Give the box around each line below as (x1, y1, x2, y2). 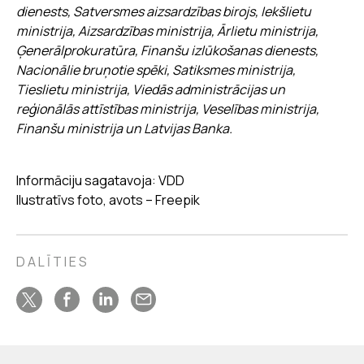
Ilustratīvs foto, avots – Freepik (16, 190, 202, 209)
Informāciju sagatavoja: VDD (16, 171, 184, 189)
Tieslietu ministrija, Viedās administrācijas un (16, 80, 285, 98)
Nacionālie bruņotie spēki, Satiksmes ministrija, (16, 60, 296, 79)
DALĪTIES (16, 252, 89, 271)
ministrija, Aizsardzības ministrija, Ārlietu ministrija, (16, 21, 318, 40)
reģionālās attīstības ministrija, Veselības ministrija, (16, 99, 319, 118)
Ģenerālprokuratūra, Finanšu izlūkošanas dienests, (16, 41, 318, 59)
